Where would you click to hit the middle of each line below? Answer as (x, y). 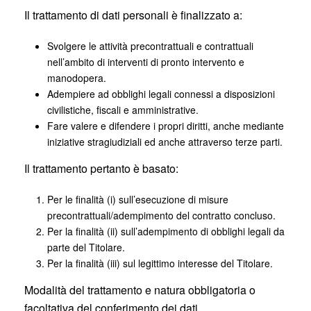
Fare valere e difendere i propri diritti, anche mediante (165, 126)
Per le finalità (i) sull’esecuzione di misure (137, 199)
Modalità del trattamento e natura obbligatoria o (140, 290)
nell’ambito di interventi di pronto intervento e (145, 62)
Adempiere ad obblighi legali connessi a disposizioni (161, 94)
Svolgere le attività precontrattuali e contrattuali (150, 46)
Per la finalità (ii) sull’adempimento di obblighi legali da (166, 231)
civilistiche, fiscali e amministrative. (123, 110)
